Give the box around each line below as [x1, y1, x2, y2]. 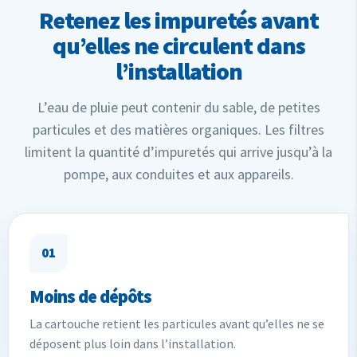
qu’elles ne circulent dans [52, 29, 305, 61]
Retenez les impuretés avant [38, 4, 319, 35]
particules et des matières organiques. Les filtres [33, 120, 324, 139]
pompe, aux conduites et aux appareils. [63, 164, 294, 183]
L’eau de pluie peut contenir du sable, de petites [37, 97, 320, 116]
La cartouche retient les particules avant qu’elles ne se [29, 315, 324, 331]
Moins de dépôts [29, 284, 151, 308]
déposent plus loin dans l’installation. [29, 335, 236, 351]
